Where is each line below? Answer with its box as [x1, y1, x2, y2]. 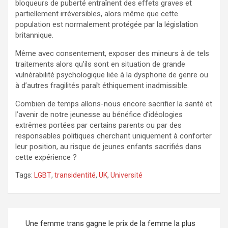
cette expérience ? [15, 152, 77, 162]
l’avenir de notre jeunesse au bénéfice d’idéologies [15, 109, 183, 119]
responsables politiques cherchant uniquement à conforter [15, 131, 212, 140]
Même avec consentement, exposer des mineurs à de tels [15, 48, 209, 58]
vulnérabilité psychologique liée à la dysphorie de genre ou [15, 70, 208, 79]
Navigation [7, 208, 69, 223]
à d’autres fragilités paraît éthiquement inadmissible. [15, 80, 189, 90]
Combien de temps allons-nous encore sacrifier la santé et [15, 99, 212, 108]
